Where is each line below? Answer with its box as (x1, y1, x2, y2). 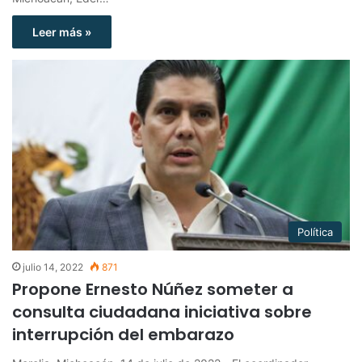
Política (297, 225, 333, 238)
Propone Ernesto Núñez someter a (12, 277, 293, 301)
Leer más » (32, 25, 91, 40)
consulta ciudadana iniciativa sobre (12, 300, 312, 323)
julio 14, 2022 (23, 260, 83, 273)
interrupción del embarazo (12, 322, 234, 346)
